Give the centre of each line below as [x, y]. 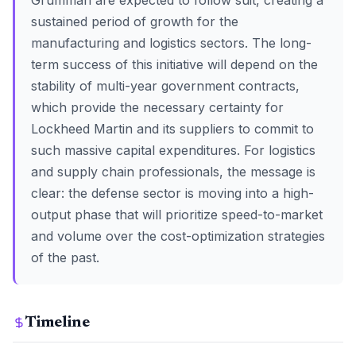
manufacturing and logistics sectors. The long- [171, 43]
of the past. [65, 257]
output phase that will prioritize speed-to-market [177, 215]
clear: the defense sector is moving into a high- [172, 193]
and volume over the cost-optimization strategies [178, 236]
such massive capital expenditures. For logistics [173, 150]
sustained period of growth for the [135, 21]
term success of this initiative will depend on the [174, 64]
